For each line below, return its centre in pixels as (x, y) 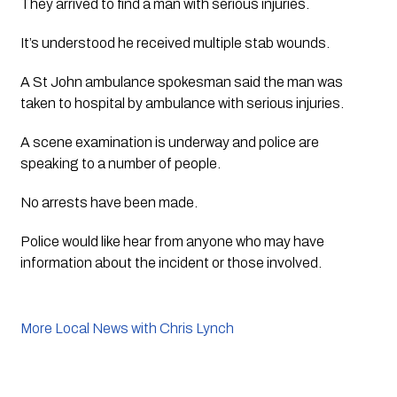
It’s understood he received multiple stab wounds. (175, 43)
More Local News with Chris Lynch (127, 329)
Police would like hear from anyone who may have (172, 242)
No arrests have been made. (110, 203)
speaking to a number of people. (120, 164)
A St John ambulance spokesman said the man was (181, 82)
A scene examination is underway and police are (169, 143)
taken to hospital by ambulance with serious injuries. (184, 104)
